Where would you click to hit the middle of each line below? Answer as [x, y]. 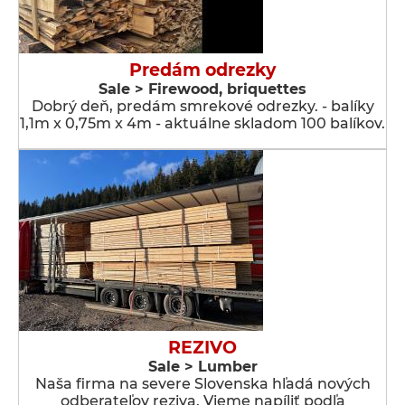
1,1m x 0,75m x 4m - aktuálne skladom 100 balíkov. [202, 123]
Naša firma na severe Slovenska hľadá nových [202, 384]
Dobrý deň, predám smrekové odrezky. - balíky [202, 106]
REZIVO [202, 348]
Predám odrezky [202, 70]
